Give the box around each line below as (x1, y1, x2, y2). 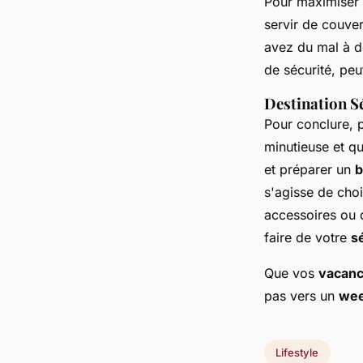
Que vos (264, 265, 318, 281)
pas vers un (264, 288, 339, 304)
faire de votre (264, 229, 351, 246)
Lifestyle (275, 345, 319, 359)
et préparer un (264, 161, 355, 177)
